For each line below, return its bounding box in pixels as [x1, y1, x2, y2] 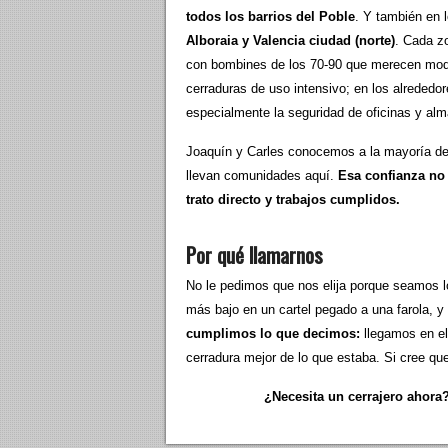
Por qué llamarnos [186, 239, 323, 270]
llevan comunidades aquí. [186, 168, 338, 183]
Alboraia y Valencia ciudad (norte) [186, 33, 395, 48]
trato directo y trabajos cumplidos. [186, 192, 400, 207]
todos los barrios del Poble [186, 9, 355, 24]
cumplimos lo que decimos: [186, 326, 360, 341]
